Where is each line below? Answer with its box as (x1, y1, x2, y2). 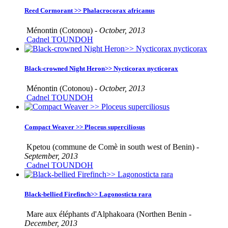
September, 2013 (24, 151, 78, 160)
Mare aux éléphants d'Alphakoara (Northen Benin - (24, 210, 191, 219)
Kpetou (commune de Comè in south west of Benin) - (24, 142, 199, 151)
